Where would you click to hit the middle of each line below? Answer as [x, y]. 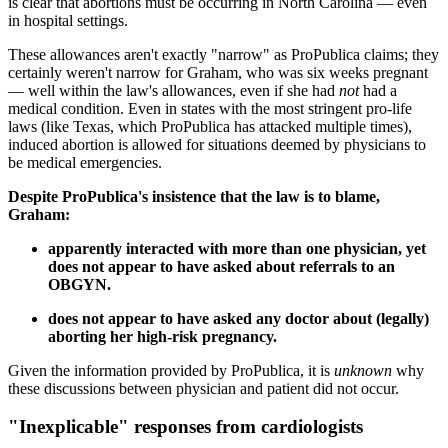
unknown [365, 370]
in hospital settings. [68, 20]
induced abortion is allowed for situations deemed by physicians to [217, 144]
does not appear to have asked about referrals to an [221, 266]
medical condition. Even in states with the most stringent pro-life [210, 108]
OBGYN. [79, 284]
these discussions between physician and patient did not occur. [203, 388]
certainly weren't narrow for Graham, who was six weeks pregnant [218, 72]
